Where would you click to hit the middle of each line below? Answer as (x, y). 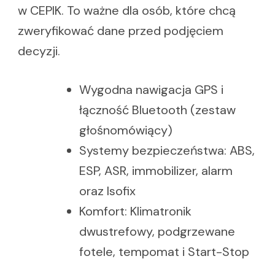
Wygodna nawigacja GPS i (151, 90)
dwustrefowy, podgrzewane (157, 232)
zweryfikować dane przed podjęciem (121, 31)
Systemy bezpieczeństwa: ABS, (167, 151)
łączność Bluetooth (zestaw (157, 110)
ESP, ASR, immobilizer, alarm (156, 171)
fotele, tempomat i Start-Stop (164, 252)
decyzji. (39, 51)
